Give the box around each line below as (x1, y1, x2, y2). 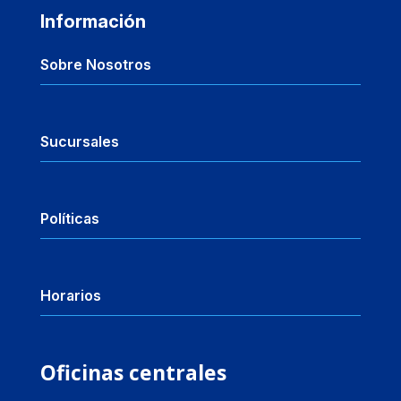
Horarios (39, 286, 101, 304)
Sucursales (39, 132, 119, 150)
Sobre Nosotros (39, 55, 151, 73)
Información (39, 10, 146, 32)
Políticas (39, 209, 99, 227)
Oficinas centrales (39, 357, 226, 387)
